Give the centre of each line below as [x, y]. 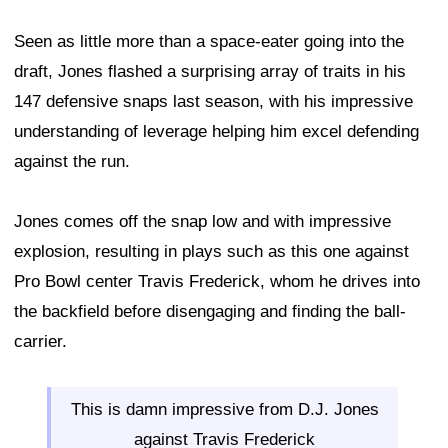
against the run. [72, 162]
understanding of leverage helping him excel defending [216, 132]
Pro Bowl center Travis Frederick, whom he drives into [217, 282]
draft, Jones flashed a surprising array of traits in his [210, 72]
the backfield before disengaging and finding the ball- [210, 312]
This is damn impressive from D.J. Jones [224, 410]
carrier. [40, 342]
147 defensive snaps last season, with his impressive [213, 102]
